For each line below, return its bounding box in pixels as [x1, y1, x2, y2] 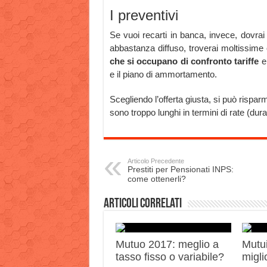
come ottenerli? [127, 174, 186, 184]
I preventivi [109, 7, 178, 24]
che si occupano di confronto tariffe [109, 56, 259, 67]
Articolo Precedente [127, 157, 184, 165]
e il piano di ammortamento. [109, 69, 217, 80]
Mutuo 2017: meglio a [115, 238, 219, 251]
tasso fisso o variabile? [115, 251, 224, 263]
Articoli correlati [103, 197, 182, 212]
